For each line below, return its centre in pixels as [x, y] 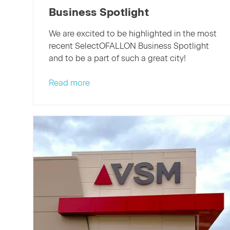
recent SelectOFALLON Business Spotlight [129, 46]
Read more [69, 83]
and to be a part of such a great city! [117, 58]
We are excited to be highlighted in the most [133, 33]
